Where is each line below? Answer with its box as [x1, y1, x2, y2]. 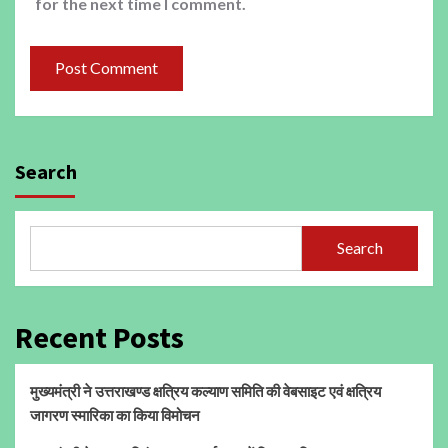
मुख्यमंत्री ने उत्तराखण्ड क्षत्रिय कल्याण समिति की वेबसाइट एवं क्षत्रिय [30, 381, 381, 400]
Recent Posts [15, 317, 184, 356]
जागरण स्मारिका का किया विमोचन [30, 405, 200, 424]
